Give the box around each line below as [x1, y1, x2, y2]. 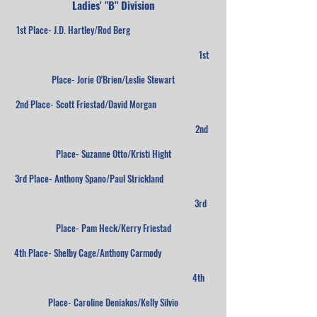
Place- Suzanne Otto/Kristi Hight [55, 146, 171, 161]
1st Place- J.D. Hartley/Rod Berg [16, 23, 211, 37]
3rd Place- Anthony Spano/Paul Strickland [14, 171, 212, 185]
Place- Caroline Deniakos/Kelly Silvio [48, 295, 178, 309]
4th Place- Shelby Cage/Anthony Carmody [14, 246, 212, 260]
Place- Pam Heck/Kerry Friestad [55, 221, 171, 235]
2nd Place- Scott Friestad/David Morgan [15, 97, 212, 111]
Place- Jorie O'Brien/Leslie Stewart [52, 72, 175, 86]
